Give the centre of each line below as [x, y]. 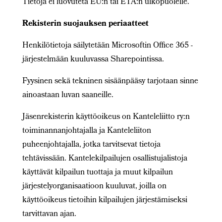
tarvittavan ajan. [49, 214]
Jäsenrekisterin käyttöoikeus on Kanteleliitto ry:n [106, 117]
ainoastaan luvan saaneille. [68, 95]
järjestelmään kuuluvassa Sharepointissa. [93, 60]
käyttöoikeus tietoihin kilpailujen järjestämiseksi [105, 200]
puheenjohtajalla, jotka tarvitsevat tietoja [91, 145]
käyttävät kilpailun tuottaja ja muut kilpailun [97, 173]
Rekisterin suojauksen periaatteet [85, 24]
